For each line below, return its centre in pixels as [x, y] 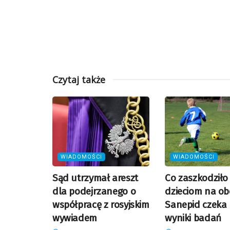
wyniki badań [193, 218]
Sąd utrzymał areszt [95, 178]
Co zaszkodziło [197, 178]
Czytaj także [79, 80]
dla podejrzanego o [94, 191]
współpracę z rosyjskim [101, 204]
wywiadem [75, 218]
